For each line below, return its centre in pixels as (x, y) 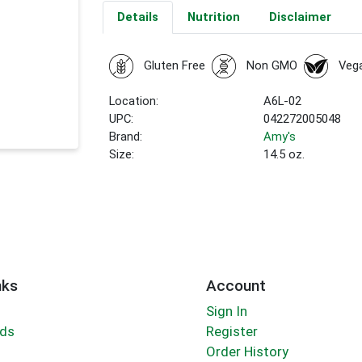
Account (236, 285)
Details (137, 17)
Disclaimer (300, 17)
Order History (247, 352)
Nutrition (213, 17)
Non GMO (271, 66)
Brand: (126, 137)
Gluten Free (174, 66)
